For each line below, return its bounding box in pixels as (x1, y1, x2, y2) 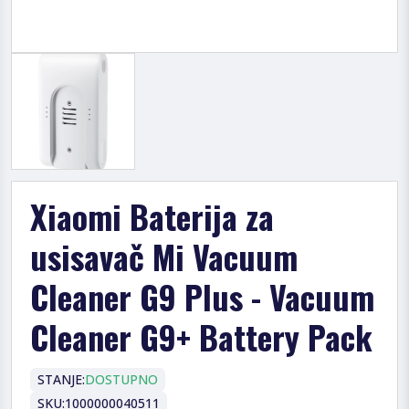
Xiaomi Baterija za (30, 191, 274, 240)
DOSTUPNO (85, 370, 158, 388)
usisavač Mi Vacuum (30, 231, 298, 280)
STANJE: (37, 370, 85, 388)
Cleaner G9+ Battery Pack (30, 311, 372, 361)
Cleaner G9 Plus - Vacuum (30, 271, 374, 320)
